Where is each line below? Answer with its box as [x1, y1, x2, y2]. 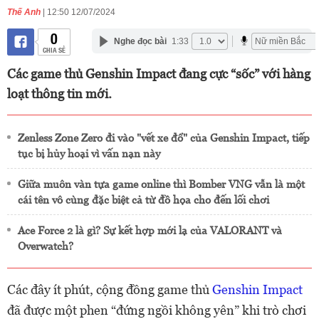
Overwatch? [18, 240, 73, 252]
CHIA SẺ [42, 44, 66, 55]
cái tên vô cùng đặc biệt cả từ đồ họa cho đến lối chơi [18, 194, 269, 206]
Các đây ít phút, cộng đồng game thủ [7, 282, 212, 297]
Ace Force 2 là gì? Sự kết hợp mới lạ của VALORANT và [18, 224, 282, 236]
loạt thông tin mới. [7, 86, 112, 101]
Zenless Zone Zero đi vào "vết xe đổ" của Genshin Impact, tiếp [18, 132, 310, 144]
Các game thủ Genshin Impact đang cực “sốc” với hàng [7, 66, 310, 81]
